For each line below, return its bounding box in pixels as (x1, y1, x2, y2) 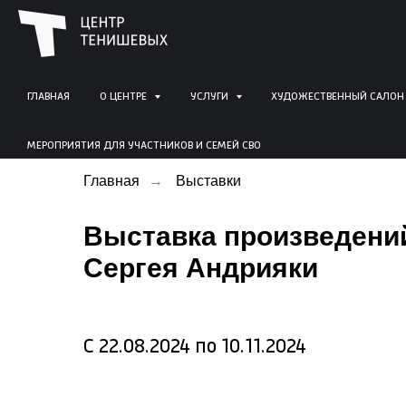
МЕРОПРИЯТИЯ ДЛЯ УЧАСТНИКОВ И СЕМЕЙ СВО (27, 140, 261, 151)
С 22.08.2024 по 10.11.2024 (83, 336, 306, 357)
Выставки (176, 173, 241, 188)
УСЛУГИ (189, 92, 231, 102)
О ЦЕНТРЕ (99, 92, 150, 102)
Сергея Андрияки (83, 253, 318, 283)
